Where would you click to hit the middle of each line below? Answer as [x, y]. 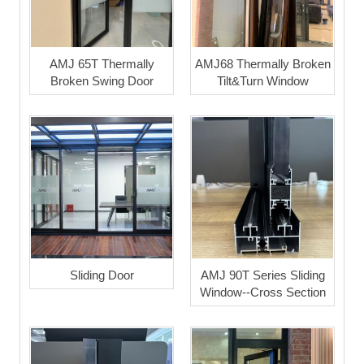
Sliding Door [102, 275]
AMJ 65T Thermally [102, 63]
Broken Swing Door [102, 80]
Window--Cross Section [262, 292]
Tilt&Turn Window [262, 80]
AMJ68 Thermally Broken [262, 63]
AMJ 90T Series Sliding [262, 275]
